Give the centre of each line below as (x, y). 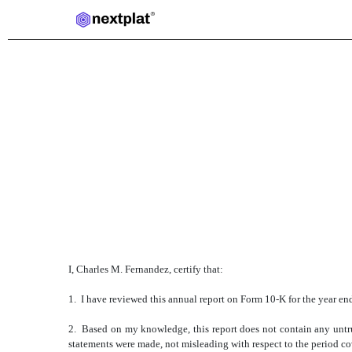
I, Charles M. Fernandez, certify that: (146, 269)
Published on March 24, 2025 (131, 244)
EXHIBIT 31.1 (143, 216)
